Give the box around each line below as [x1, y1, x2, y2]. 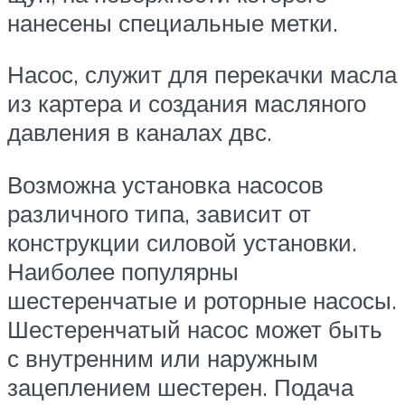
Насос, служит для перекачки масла [7, 60, 397, 89]
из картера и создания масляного [7, 89, 366, 118]
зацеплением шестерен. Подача [7, 372, 353, 402]
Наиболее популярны [7, 257, 239, 287]
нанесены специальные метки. [7, 7, 338, 37]
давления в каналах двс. [7, 118, 272, 147]
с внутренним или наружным [7, 344, 318, 373]
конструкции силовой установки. [7, 228, 357, 258]
